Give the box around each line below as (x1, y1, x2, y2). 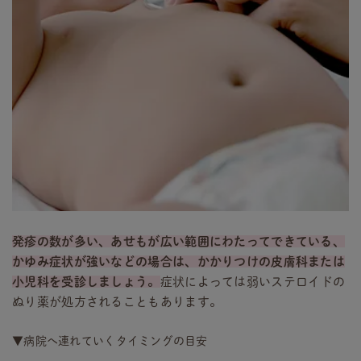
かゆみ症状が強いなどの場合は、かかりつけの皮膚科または (12, 255, 346, 268)
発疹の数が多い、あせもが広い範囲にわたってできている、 (12, 235, 346, 248)
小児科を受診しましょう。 (12, 276, 160, 288)
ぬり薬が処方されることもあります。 (12, 296, 222, 309)
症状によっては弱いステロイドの (160, 276, 346, 288)
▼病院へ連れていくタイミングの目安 (12, 335, 208, 347)
